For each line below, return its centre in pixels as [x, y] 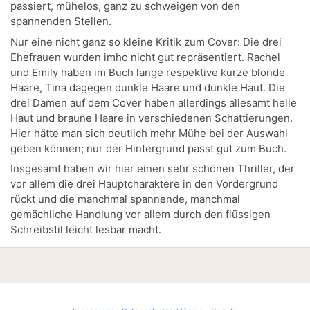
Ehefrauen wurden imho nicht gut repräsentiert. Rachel [145, 57]
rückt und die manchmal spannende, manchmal [125, 199]
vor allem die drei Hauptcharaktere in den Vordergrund [144, 184]
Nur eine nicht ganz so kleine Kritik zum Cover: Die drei [146, 42]
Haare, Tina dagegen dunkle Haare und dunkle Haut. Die [148, 87]
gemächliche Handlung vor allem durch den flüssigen [140, 214]
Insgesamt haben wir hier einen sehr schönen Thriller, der [153, 168]
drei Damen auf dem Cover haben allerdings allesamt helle [154, 102]
